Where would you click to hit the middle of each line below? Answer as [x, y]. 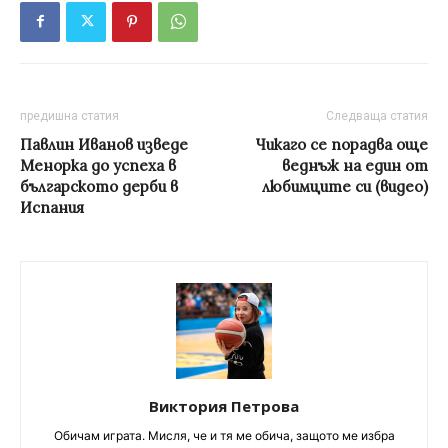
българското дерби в [99, 186]
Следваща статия [377, 115]
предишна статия [69, 115]
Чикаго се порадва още [341, 144]
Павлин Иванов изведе [104, 144]
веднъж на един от [355, 165]
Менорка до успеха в [98, 165]
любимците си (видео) [345, 186]
